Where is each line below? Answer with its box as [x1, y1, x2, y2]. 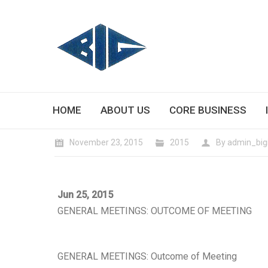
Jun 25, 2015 [57, 189, 113, 200]
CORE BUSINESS [169, 104, 246, 116]
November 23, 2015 [69, 138, 143, 147]
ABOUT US [100, 104, 150, 116]
